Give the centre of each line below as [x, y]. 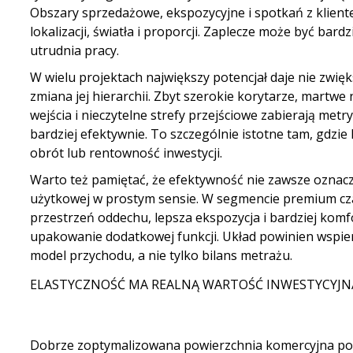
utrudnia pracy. [74, 50]
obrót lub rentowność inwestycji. [126, 153]
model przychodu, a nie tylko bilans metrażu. [161, 255]
